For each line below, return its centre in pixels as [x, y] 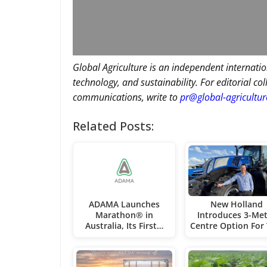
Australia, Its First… [125, 226]
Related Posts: [113, 126]
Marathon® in [125, 215]
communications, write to [126, 97]
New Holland [236, 204]
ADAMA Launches [125, 204]
